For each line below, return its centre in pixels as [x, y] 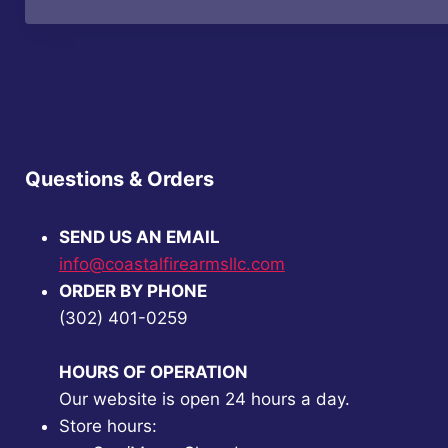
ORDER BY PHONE [132, 291]
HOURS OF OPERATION [153, 372]
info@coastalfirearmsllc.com [171, 264]
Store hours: [107, 426]
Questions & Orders [119, 179]
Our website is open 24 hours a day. [204, 399]
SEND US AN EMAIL [139, 237]
